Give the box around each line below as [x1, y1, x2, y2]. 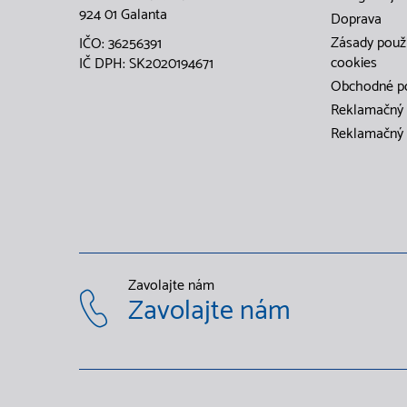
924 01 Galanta [79, 3, 167, 27]
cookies [331, 51, 377, 75]
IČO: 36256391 [79, 32, 162, 56]
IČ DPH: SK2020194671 [79, 52, 213, 76]
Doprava [331, 7, 382, 32]
